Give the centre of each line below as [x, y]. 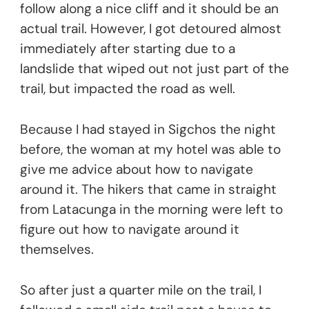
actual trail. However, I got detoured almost [151, 28]
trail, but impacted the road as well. [128, 88]
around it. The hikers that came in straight [148, 189]
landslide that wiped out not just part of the [154, 68]
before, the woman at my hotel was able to [150, 149]
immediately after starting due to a [128, 48]
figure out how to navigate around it [130, 229]
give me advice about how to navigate [137, 169]
